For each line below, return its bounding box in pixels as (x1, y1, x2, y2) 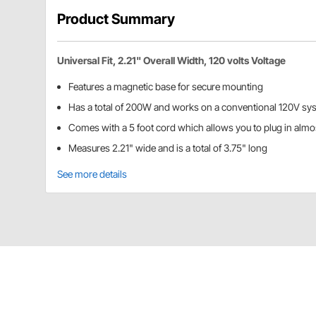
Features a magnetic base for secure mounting (68, 80, 263, 92)
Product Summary (57, 10, 175, 28)
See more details (57, 167, 127, 180)
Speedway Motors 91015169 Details (57, 274, 288, 292)
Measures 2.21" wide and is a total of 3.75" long (68, 141, 267, 154)
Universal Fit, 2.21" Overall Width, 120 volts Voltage (57, 54, 286, 66)
